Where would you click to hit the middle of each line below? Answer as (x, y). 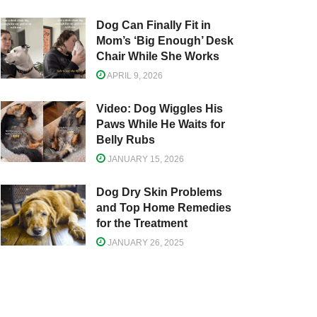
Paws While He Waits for (161, 125)
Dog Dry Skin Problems (159, 192)
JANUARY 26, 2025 (145, 243)
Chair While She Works (158, 57)
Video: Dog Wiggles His (160, 109)
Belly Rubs (126, 140)
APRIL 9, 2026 (134, 76)
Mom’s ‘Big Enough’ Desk (165, 41)
